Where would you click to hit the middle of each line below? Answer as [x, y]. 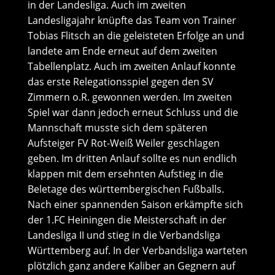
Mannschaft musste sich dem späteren [117, 128]
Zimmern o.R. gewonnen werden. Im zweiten [130, 97]
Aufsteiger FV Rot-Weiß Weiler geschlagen [123, 143]
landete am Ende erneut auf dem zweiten [122, 51]
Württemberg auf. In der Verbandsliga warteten [137, 250]
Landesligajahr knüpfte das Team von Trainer [132, 20]
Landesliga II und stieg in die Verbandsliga [124, 235]
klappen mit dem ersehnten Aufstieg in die [125, 174]
